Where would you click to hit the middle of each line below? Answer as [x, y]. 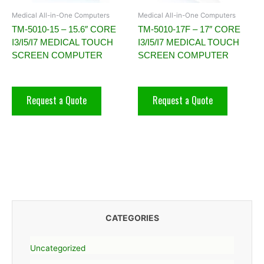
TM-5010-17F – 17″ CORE [189, 29]
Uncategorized [58, 248]
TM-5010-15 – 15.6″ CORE [64, 29]
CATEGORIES [132, 218]
